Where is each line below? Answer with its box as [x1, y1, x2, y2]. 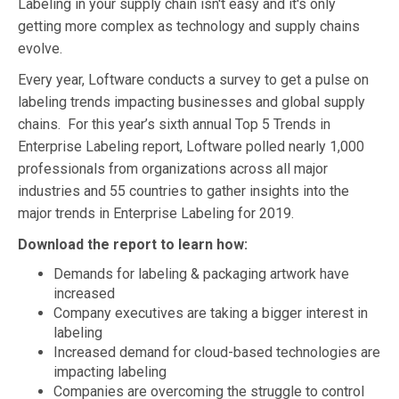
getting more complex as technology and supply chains [18, 17, 360, 35]
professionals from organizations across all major [18, 159, 328, 177]
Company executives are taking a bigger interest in [53, 304, 368, 322]
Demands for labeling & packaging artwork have [53, 265, 349, 282]
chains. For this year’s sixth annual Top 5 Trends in [18, 115, 330, 133]
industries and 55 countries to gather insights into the [18, 182, 349, 199]
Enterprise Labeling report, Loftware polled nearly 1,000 [18, 137, 364, 155]
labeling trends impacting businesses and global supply [18, 93, 365, 110]
